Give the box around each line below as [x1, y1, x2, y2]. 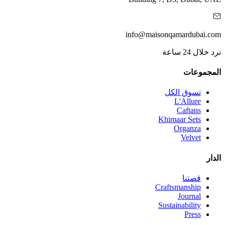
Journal [178, 191, 201, 200]
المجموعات [183, 68, 221, 77]
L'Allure [174, 97, 201, 106]
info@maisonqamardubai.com [126, 30, 221, 39]
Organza [174, 124, 201, 133]
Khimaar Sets [158, 115, 201, 124]
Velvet [181, 133, 201, 142]
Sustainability [158, 200, 201, 209]
